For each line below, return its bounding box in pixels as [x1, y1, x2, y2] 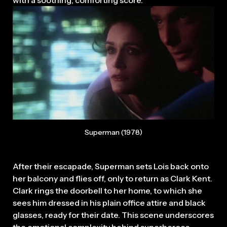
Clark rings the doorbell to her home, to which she [13, 185, 202, 196]
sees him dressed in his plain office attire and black [13, 197, 206, 208]
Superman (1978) [85, 127, 142, 137]
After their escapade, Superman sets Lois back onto [13, 161, 209, 171]
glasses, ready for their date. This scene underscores [13, 209, 214, 220]
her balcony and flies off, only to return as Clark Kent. [13, 173, 212, 183]
